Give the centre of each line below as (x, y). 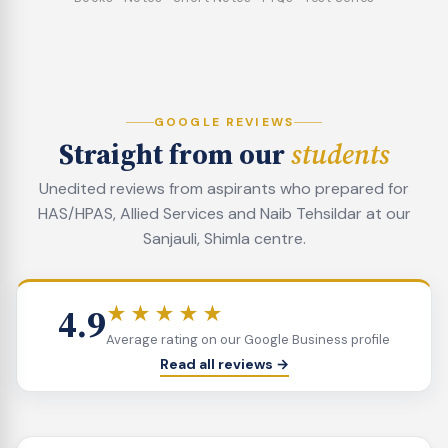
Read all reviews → (224, 363)
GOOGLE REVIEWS (224, 121)
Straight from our (174, 153)
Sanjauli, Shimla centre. (224, 238)
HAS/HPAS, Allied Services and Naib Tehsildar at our (224, 213)
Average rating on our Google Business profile (248, 340)
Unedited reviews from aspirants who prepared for (224, 188)
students (340, 153)
